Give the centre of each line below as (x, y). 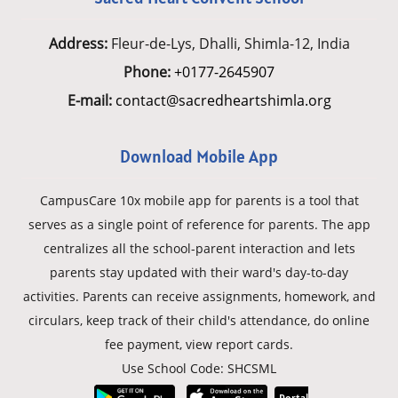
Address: (78, 44)
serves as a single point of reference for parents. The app (199, 225)
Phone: (147, 72)
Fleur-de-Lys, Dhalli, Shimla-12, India (228, 44)
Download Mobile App (199, 157)
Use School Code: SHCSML (199, 369)
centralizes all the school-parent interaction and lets (199, 249)
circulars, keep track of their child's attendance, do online (199, 321)
